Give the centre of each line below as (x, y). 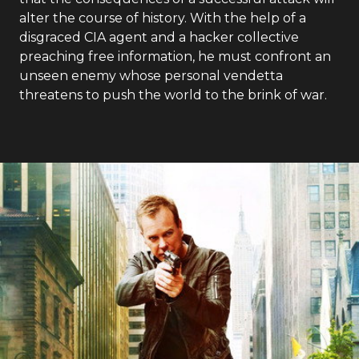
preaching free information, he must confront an (175, 56)
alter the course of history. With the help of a (163, 18)
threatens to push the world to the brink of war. (173, 95)
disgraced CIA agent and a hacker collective (159, 37)
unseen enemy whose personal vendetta (151, 76)
